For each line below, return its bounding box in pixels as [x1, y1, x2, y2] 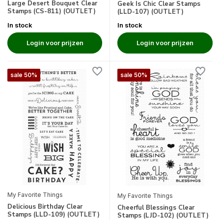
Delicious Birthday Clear [7, 202, 82, 212]
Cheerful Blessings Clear [117, 203, 194, 212]
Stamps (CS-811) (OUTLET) [7, 7, 96, 16]
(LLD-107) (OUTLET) [117, 7, 184, 17]
